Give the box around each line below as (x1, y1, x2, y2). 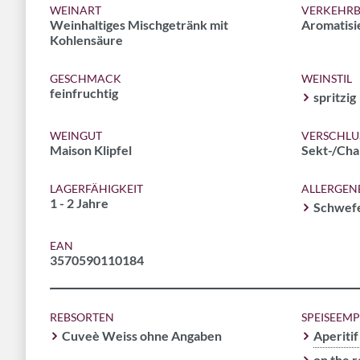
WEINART (50, 3, 101, 17)
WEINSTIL (301, 72, 352, 85)
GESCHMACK (50, 72, 121, 85)
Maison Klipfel (50, 142, 132, 157)
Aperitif (313, 328, 358, 343)
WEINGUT (50, 129, 102, 142)
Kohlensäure (50, 32, 123, 47)
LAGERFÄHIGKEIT (50, 182, 143, 195)
